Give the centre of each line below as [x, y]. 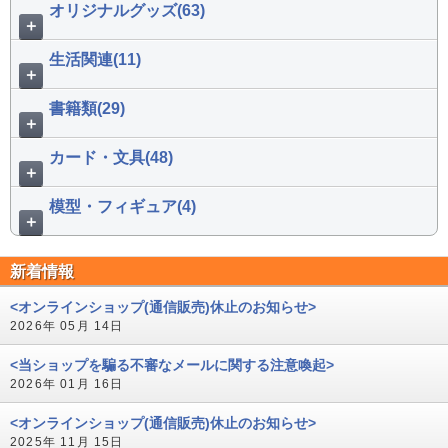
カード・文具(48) [111, 158]
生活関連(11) [95, 60]
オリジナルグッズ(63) [127, 11]
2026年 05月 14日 [67, 325]
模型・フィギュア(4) [122, 207]
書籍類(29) [87, 109]
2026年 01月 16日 [67, 383]
